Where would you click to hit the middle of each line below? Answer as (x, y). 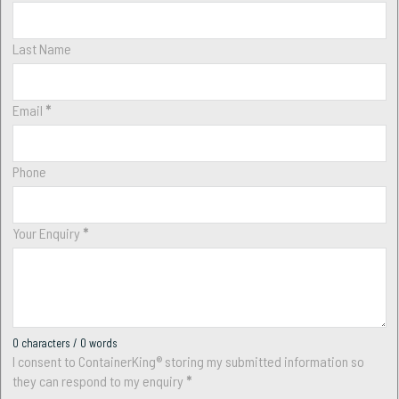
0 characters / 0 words (65, 342)
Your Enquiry (47, 232)
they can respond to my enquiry (98, 380)
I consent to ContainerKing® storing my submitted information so (189, 361)
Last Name (42, 48)
